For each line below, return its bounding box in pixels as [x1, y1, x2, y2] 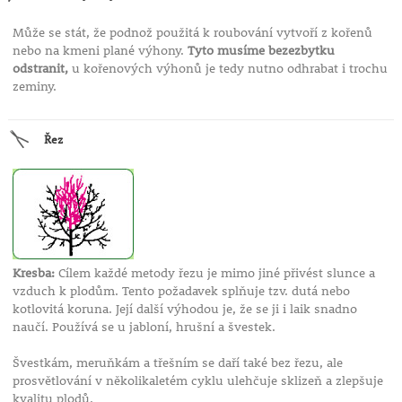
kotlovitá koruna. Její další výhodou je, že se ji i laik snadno [12, 301, 357, 318]
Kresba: [12, 265, 55, 282]
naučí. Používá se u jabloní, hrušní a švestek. [12, 319, 275, 336]
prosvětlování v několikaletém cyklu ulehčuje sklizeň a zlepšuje [12, 372, 383, 389]
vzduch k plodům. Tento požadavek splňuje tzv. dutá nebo [12, 283, 350, 300]
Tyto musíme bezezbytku [187, 42, 335, 59]
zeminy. [12, 78, 57, 95]
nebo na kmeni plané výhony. [12, 42, 188, 59]
